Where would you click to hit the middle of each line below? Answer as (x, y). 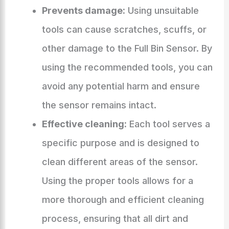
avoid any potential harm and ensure (121, 86)
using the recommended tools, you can (127, 67)
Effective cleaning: (84, 124)
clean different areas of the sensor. (120, 162)
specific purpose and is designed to (120, 143)
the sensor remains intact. (99, 105)
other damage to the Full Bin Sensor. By (127, 48)
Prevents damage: (83, 10)
